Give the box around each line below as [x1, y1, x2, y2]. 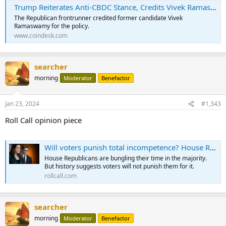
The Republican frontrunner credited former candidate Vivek [14, 14, 183, 23]
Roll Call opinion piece [5, 115, 82, 126]
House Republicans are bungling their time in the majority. [44, 154, 207, 163]
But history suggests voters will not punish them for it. [44, 162, 194, 171]
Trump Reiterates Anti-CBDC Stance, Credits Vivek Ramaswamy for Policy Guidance [14, 2, 210, 13]
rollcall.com [44, 172, 77, 181]
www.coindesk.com [14, 31, 68, 40]
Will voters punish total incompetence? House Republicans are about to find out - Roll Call [44, 142, 210, 153]
